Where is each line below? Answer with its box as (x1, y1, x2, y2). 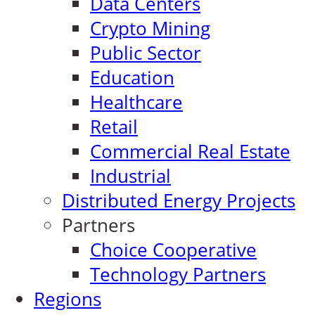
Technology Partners (90, 262, 266, 287)
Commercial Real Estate (90, 139, 290, 164)
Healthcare (90, 89, 183, 115)
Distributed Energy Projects (62, 188, 295, 213)
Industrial (90, 163, 171, 188)
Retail (90, 114, 138, 139)
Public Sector (90, 40, 201, 65)
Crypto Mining (90, 15, 210, 41)
